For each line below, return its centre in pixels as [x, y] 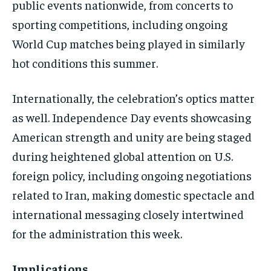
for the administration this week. [97, 233]
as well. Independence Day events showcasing [132, 117]
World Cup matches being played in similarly [129, 44]
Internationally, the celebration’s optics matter [133, 98]
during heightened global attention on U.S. [122, 156]
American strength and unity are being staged [132, 137]
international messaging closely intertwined [128, 214]
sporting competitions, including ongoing [120, 24]
